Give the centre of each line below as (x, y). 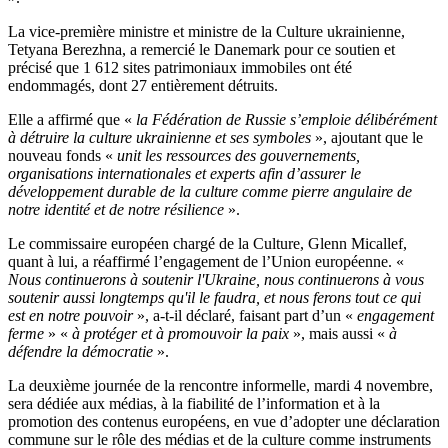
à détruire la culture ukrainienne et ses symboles (161, 137)
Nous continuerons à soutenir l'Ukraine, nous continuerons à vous (216, 279)
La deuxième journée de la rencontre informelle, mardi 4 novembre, (220, 385)
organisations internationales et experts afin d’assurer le (184, 173)
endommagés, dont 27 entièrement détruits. (143, 85)
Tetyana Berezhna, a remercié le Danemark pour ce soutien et (201, 49)
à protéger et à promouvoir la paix (180, 333)
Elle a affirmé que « (70, 119)
